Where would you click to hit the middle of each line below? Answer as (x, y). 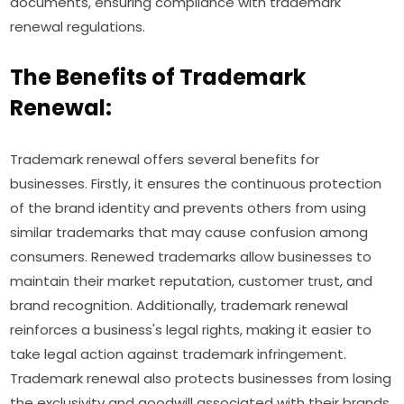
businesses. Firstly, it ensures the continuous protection (196, 184)
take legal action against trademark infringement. (179, 354)
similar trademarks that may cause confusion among (189, 233)
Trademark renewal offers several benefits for (165, 160)
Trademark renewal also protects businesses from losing (201, 379)
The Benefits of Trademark (158, 78)
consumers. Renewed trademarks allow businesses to (191, 257)
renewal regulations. (78, 27)
